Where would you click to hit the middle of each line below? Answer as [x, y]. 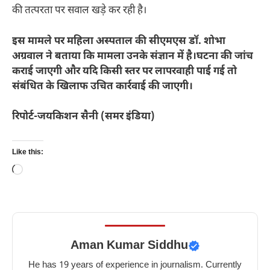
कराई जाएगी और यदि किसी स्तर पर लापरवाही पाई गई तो [124, 71]
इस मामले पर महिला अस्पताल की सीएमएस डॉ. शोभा [119, 41]
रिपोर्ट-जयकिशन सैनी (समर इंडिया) [83, 117]
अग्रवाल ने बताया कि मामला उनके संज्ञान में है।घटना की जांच [133, 56]
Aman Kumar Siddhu [129, 246]
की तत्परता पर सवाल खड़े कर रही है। [79, 11]
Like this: [28, 152]
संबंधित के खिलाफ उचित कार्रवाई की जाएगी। [102, 86]
